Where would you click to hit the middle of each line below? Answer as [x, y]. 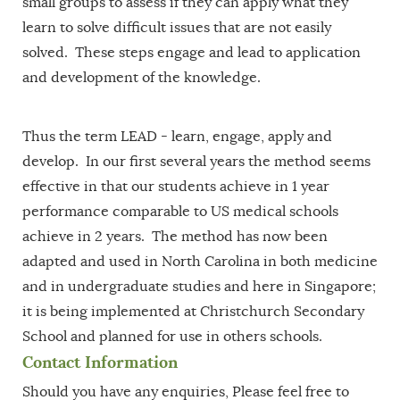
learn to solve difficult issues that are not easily [177, 27]
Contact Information [100, 362]
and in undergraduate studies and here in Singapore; [199, 286]
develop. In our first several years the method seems [196, 161]
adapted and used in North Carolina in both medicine [200, 261]
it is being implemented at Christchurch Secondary [193, 311]
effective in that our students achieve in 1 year [176, 186]
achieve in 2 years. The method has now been [175, 236]
